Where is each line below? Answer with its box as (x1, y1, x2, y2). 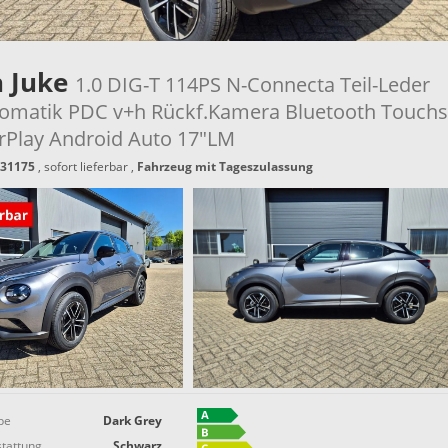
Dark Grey (103, 411, 163, 429)
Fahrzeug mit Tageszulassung (136, 157, 313, 175)
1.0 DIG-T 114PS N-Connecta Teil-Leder (74, 70, 430, 98)
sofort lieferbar (43, 157, 128, 175)
